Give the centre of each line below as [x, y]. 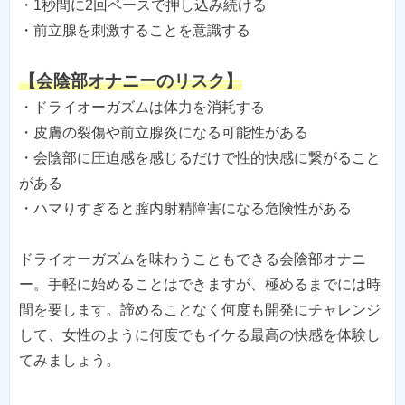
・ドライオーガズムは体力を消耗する [142, 108]
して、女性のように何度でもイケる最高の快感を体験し [200, 335]
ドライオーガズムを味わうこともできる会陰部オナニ [193, 259]
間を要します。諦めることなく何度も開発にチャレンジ [200, 310]
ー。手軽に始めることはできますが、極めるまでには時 [200, 285]
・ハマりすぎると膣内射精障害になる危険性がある [185, 209]
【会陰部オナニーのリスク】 [131, 81]
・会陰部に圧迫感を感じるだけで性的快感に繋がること [200, 158]
